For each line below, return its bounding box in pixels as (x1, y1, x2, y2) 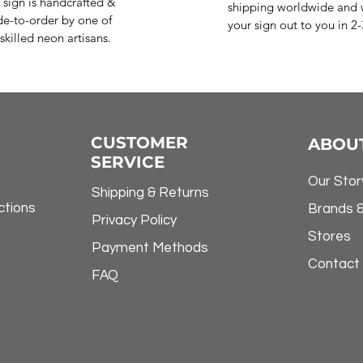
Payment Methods (91, 241, 208, 256)
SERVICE (90, 152, 164, 173)
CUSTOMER (90, 133, 188, 153)
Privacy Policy (91, 213, 177, 228)
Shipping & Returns (91, 186, 209, 201)
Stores (308, 229, 352, 245)
